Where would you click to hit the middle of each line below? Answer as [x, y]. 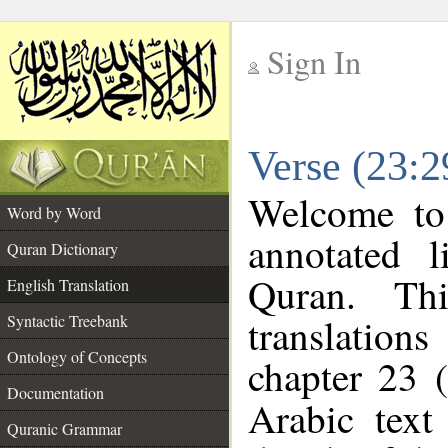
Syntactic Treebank [67, 320]
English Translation [68, 284]
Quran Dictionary [62, 248]
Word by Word [54, 212]
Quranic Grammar [64, 428]
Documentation [55, 392]
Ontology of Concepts [77, 356]
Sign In [314, 61]
